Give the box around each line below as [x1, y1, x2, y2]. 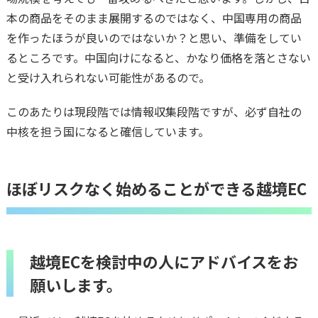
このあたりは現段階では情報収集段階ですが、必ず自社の [6, 102, 302, 120]
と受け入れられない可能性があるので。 [6, 68, 210, 86]
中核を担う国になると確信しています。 [6, 122, 209, 140]
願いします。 [29, 273, 122, 296]
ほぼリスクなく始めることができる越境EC [6, 176, 307, 199]
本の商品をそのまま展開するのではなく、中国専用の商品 [6, 9, 302, 26]
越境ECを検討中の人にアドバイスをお [29, 249, 298, 273]
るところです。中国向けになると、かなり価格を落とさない [6, 48, 311, 66]
